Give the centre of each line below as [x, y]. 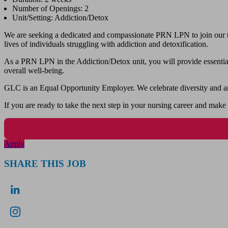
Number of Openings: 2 [50, 9]
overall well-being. [34, 71]
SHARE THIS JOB [45, 163]
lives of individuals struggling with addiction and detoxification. [106, 44]
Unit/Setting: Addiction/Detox [60, 18]
